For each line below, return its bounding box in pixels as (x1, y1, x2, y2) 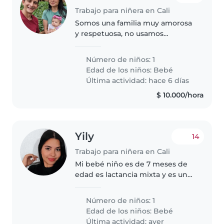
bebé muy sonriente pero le (75, 180, 177, 190)
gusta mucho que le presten (75, 191, 178, 200)
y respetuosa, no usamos (75, 28, 164, 38)
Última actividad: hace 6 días (84, 75, 189, 85)
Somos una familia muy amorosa (75, 18, 192, 27)
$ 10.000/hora (156, 90, 204, 99)
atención (75, 201, 107, 211)
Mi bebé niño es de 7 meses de (75, 159, 188, 169)
